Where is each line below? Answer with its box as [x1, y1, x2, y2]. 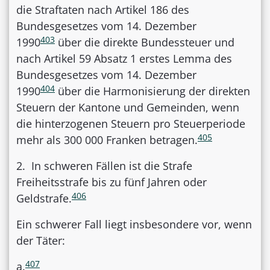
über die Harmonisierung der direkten [55, 84, 250, 99]
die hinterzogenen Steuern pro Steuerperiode [16, 116, 245, 131]
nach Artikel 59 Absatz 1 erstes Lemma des [16, 51, 232, 66]
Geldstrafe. [16, 191, 72, 206]
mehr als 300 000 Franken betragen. [16, 133, 198, 148]
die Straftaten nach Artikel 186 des [16, 2, 189, 17]
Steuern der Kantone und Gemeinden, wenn [16, 100, 239, 115]
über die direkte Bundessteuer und [55, 35, 234, 50]
